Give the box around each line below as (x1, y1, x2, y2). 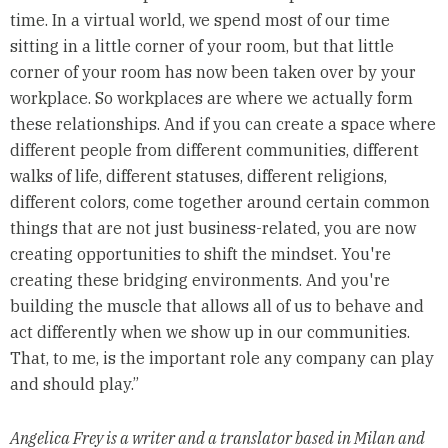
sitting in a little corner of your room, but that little (9, 36, 394, 57)
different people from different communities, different (9, 140, 419, 161)
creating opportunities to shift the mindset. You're (9, 244, 391, 265)
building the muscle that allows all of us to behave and (9, 296, 424, 317)
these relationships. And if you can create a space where (9, 114, 436, 135)
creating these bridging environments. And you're (9, 270, 390, 291)
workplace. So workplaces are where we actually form (9, 88, 413, 109)
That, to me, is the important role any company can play (9, 348, 434, 369)
